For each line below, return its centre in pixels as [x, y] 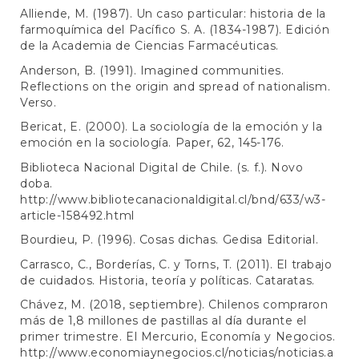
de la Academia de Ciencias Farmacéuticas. [149, 46]
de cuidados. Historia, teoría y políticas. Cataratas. [167, 280]
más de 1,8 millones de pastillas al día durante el [163, 321]
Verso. [38, 102]
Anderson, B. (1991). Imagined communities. [152, 70]
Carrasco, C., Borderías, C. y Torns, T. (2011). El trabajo [176, 264]
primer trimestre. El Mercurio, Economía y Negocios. [178, 337]
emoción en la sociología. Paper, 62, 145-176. [152, 143]
